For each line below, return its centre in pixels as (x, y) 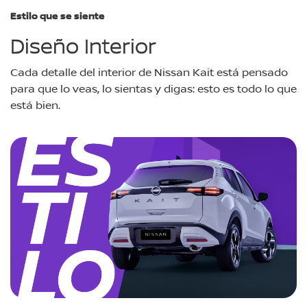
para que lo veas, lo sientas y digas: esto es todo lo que (153, 88)
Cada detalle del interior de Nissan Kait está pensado (149, 72)
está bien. (35, 105)
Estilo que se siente (58, 15)
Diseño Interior (83, 45)
